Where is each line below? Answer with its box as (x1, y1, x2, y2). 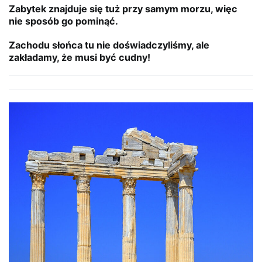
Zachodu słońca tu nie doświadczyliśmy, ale (9, 39, 209, 51)
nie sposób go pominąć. (9, 15, 118, 27)
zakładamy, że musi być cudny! (9, 51, 150, 64)
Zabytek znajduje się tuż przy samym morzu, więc (9, 3, 237, 15)
